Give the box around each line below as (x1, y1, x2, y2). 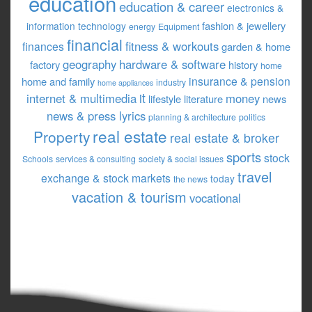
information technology (26, 19, 126, 33)
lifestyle (148, 91, 181, 106)
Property (33, 126, 90, 147)
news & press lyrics (47, 107, 146, 124)
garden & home (221, 39, 290, 54)
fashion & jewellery (202, 18, 286, 33)
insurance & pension (189, 73, 290, 88)
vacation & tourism (71, 187, 187, 207)
